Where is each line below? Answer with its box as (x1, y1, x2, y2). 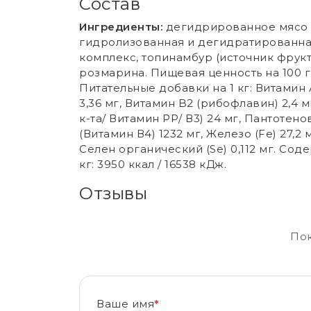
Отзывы (79, 183, 147, 203)
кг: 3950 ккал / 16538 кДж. (79, 158, 226, 171)
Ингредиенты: (79, 20, 166, 33)
